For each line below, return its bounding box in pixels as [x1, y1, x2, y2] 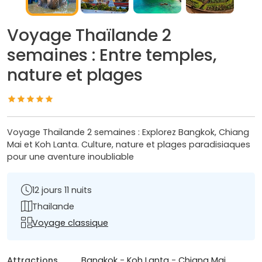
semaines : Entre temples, [7, 43, 216, 67]
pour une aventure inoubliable [7, 151, 134, 163]
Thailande [32, 200, 74, 212]
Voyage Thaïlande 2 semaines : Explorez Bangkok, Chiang [7, 126, 249, 139]
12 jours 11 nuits [32, 184, 92, 196]
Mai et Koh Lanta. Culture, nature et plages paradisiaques [7, 139, 250, 151]
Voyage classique [32, 216, 108, 229]
